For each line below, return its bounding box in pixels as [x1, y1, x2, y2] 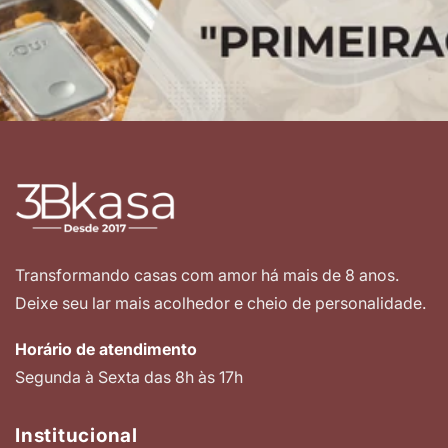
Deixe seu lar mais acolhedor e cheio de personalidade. [15, 293, 426, 314]
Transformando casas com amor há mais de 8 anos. [15, 265, 399, 286]
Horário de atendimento [15, 339, 197, 360]
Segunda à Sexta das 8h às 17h [15, 367, 243, 388]
